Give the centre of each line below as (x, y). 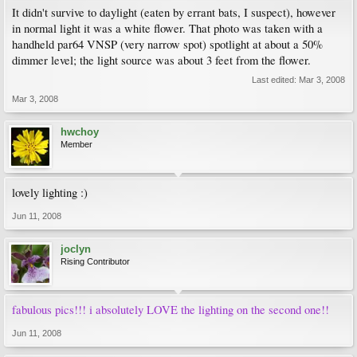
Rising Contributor (95, 261)
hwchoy (80, 132)
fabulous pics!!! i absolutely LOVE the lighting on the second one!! (171, 310)
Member (76, 144)
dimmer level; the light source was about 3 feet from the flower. (161, 60)
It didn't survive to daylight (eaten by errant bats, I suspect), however (174, 12)
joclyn (76, 249)
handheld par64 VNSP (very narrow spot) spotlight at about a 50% (167, 44)
